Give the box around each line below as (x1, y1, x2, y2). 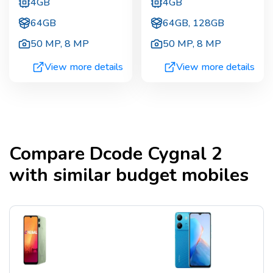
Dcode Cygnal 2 (90, 141, 222, 167)
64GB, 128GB (162, 16, 224, 30)
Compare (9, 141, 90, 167)
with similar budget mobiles (9, 163, 249, 188)
